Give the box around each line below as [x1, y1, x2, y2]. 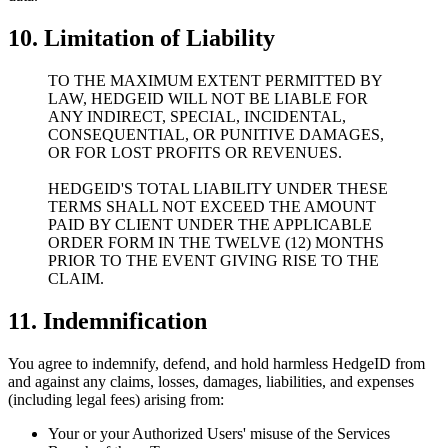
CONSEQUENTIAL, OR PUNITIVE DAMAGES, [48, 125, 384, 143]
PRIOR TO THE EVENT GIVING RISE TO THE [48, 251, 379, 269]
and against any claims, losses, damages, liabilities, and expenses [8, 372, 414, 390]
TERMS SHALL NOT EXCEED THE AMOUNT [48, 197, 376, 215]
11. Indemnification [8, 307, 207, 334]
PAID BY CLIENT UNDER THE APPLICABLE [48, 215, 372, 233]
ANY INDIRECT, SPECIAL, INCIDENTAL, [48, 107, 346, 125]
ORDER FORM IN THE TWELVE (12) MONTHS [48, 233, 384, 251]
